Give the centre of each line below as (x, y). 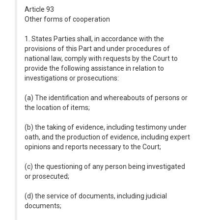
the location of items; (57, 108)
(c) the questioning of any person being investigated (105, 166)
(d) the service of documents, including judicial (96, 196)
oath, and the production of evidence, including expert (107, 137)
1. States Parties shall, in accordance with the (94, 39)
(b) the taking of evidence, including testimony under (106, 127)
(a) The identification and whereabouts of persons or (106, 98)
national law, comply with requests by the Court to (101, 58)
